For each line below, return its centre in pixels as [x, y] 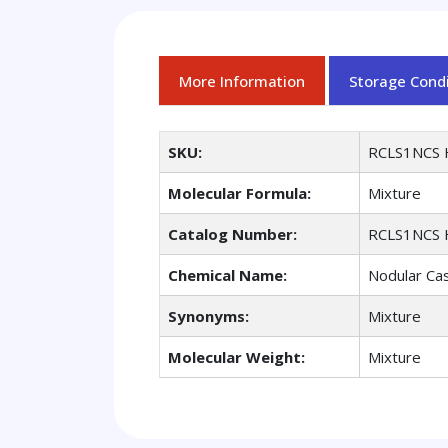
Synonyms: [208, 316]
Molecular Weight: [236, 357]
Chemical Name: [227, 275]
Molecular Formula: [239, 193]
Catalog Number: [232, 234]
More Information [242, 80]
